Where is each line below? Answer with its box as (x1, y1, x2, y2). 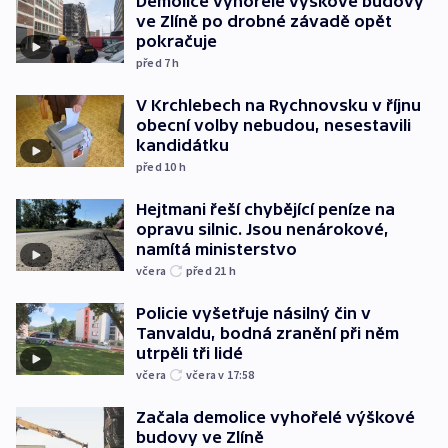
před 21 (186, 263, 229, 279)
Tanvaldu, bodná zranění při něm (136, 324, 399, 343)
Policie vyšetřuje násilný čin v (136, 304, 371, 323)
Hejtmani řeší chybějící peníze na (136, 200, 395, 219)
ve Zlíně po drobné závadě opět (136, 12, 392, 31)
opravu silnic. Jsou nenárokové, (136, 220, 389, 239)
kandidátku (136, 136, 229, 155)
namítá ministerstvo (136, 240, 297, 259)
